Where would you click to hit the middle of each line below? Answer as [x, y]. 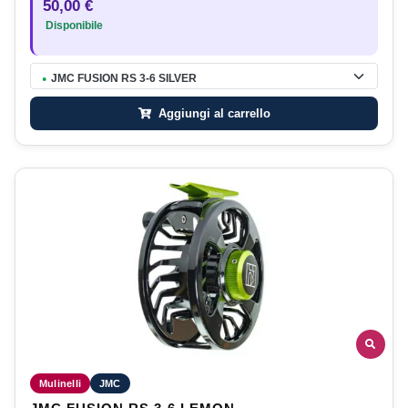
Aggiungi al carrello [212, 114]
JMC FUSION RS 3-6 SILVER [124, 79]
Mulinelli [60, 383]
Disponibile [73, 26]
